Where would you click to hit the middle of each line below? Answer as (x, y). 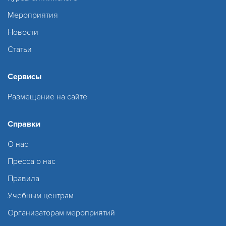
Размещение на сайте (47, 97)
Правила (23, 178)
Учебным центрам (41, 195)
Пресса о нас (32, 161)
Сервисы (24, 76)
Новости (23, 32)
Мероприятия (33, 15)
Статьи (20, 49)
